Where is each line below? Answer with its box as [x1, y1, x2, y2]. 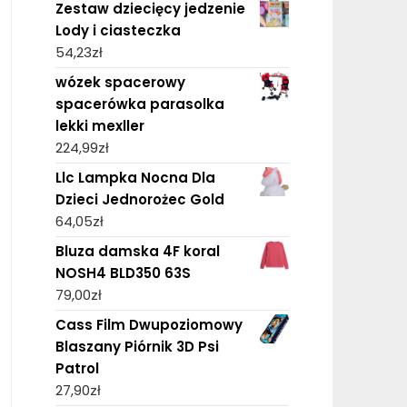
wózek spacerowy [55, 72, 185, 92]
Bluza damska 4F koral [55, 241, 220, 261]
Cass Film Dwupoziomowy [55, 314, 243, 334]
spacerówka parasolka [55, 94, 224, 114]
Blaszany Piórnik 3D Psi [55, 336, 219, 356]
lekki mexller [55, 115, 144, 135]
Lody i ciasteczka [55, 20, 181, 40]
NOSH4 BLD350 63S [55, 263, 191, 283]
